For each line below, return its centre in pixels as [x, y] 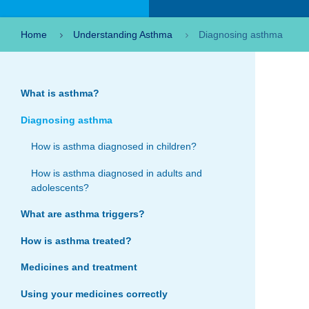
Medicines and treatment [79, 267]
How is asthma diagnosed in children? [114, 146]
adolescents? [60, 187]
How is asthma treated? [76, 240]
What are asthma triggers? [83, 214]
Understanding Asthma [123, 34]
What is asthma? [60, 93]
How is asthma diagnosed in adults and [117, 173]
